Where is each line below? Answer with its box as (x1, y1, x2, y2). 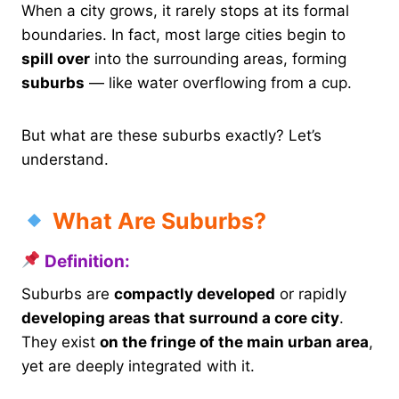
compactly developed (114, 285, 275, 304)
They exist (21, 333, 100, 352)
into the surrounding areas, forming (90, 49, 346, 68)
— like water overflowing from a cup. (85, 73, 352, 92)
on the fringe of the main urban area (100, 333, 369, 352)
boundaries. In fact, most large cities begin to (21, 25, 346, 44)
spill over (21, 49, 90, 68)
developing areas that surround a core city (21, 309, 339, 328)
